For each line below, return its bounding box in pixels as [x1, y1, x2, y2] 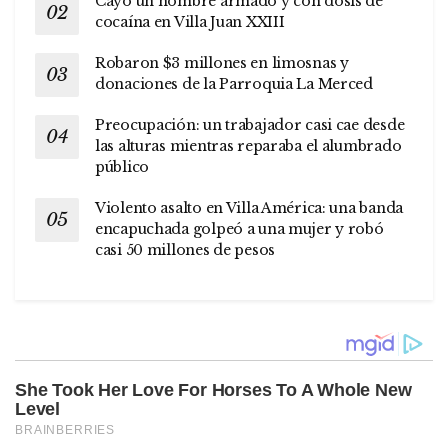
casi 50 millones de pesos [95, 240, 276, 259]
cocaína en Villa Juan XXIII [95, 12, 285, 31]
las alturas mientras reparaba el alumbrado [95, 136, 402, 155]
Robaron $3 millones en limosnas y [95, 53, 349, 72]
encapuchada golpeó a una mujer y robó [95, 219, 384, 238]
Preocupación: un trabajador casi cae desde [95, 115, 405, 134]
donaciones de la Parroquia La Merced [95, 74, 373, 93]
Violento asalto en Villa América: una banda [95, 198, 403, 217]
